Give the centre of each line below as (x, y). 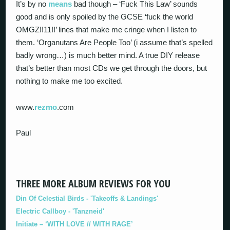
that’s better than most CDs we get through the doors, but (112, 68)
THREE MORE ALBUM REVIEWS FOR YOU (93, 183)
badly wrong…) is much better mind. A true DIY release (108, 55)
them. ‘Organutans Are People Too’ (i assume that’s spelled (114, 42)
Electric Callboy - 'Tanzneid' (60, 211)
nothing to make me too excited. (70, 81)
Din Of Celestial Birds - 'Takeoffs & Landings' (87, 198)
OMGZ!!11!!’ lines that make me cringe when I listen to (107, 30)
